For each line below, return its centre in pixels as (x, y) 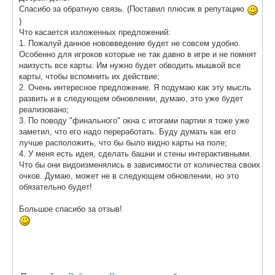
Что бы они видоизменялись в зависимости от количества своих (140, 165)
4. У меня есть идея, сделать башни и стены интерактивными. (135, 153)
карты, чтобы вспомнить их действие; (89, 76)
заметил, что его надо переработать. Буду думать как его (127, 131)
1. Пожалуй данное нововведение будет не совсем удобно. (130, 43)
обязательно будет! (56, 187)
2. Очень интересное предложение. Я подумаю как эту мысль (135, 87)
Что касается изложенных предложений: (95, 32)
